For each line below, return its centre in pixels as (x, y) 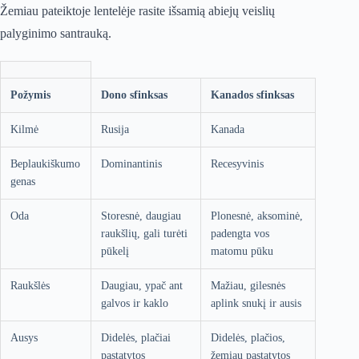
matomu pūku (242, 252)
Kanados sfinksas (252, 95)
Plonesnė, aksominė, (257, 216)
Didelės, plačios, (248, 338)
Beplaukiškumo (45, 164)
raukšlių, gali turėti (144, 234)
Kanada (228, 130)
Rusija (115, 130)
